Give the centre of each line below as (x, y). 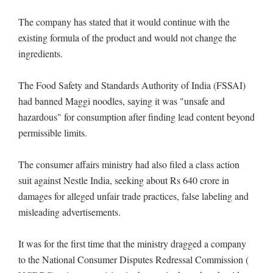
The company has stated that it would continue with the (124, 22)
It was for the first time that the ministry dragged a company (132, 243)
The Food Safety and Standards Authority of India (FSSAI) (132, 85)
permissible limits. (53, 133)
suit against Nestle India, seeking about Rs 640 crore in (124, 180)
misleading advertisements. (69, 212)
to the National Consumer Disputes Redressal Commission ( (133, 259)
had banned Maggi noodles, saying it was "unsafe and (122, 101)
